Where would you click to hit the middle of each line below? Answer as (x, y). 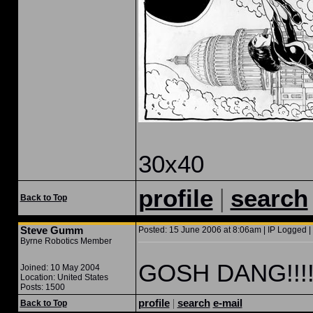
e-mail (227, 303)
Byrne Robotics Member (66, 241)
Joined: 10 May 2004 (60, 268)
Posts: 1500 (42, 287)
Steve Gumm (51, 230)
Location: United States (64, 277)
